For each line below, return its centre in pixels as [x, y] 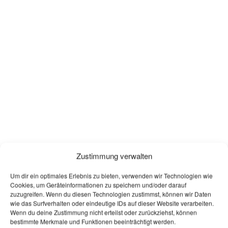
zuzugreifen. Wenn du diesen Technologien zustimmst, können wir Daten [111, 194]
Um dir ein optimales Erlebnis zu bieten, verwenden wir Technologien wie [111, 176]
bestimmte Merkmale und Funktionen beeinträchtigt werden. [93, 221]
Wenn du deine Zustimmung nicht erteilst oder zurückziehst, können [104, 212]
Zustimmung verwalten [114, 156]
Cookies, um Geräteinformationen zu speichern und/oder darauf [98, 185]
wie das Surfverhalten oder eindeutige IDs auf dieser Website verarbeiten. [112, 203]
